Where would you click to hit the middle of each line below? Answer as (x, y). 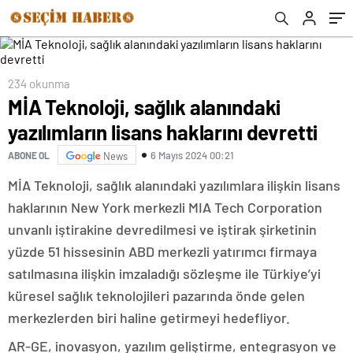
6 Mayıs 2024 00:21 (192, 155)
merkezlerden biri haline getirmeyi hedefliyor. (149, 318)
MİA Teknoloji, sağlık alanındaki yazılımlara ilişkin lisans (174, 185)
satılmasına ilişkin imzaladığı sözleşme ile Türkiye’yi (164, 273)
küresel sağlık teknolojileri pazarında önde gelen (156, 295)
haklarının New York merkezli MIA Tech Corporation (165, 207)
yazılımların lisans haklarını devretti (163, 132)
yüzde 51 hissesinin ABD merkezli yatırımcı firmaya (162, 251)
